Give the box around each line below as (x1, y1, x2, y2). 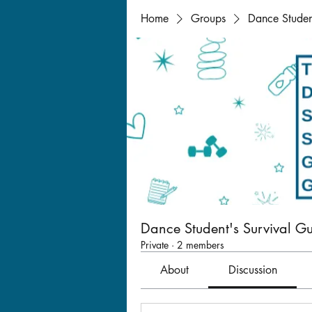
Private (141, 238, 169, 251)
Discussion (228, 263, 277, 277)
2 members (177, 238, 224, 251)
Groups (191, 11, 226, 26)
